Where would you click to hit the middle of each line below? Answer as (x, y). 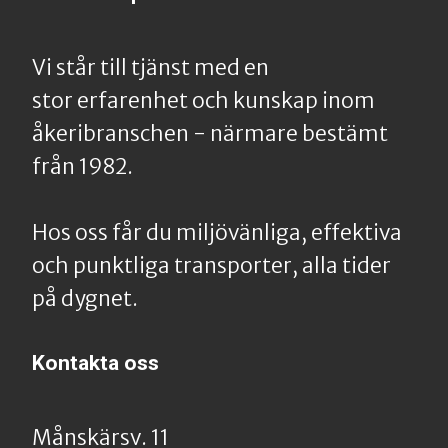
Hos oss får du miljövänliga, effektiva (217, 233)
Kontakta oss (95, 363)
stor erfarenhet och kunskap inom (203, 101)
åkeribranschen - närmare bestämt (210, 134)
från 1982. (82, 167)
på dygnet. (85, 299)
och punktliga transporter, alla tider (211, 266)
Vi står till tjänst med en (150, 68)
